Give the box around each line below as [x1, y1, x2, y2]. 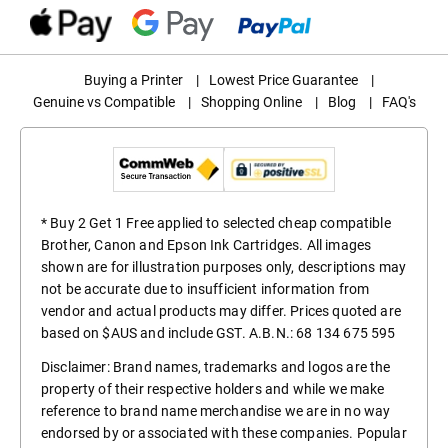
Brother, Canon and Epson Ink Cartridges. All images [41, 237, 372, 254]
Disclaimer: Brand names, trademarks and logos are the [41, 359, 391, 376]
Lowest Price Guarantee [209, 71, 358, 88]
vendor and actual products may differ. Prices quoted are [41, 303, 401, 320]
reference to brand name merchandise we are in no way [41, 403, 391, 420]
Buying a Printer [84, 71, 183, 88]
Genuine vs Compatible [32, 93, 175, 110]
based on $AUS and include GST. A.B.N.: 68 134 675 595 [41, 325, 396, 342]
